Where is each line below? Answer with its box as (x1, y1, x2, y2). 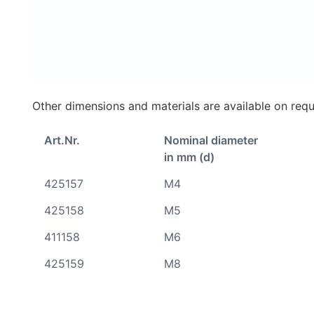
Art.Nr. (43, 133, 80, 148)
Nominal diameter (163, 133, 258, 148)
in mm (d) (163, 150, 214, 165)
